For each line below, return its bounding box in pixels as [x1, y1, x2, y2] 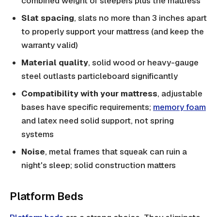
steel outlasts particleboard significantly [21, 71, 178, 82]
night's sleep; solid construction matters [21, 160, 176, 171]
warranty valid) [21, 40, 78, 51]
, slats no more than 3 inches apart [74, 13, 207, 24]
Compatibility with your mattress [21, 88, 157, 99]
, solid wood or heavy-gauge [88, 57, 199, 68]
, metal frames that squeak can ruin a [45, 146, 187, 157]
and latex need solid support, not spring [21, 115, 174, 126]
